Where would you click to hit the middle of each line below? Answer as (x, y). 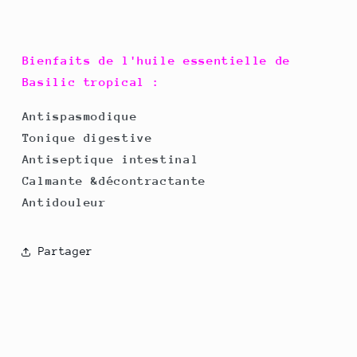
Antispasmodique (80, 116)
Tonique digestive (87, 137)
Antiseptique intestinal (110, 159)
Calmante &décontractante (114, 180)
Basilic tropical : (95, 81)
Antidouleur (64, 202)
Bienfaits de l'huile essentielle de (156, 60)
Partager (65, 251)
